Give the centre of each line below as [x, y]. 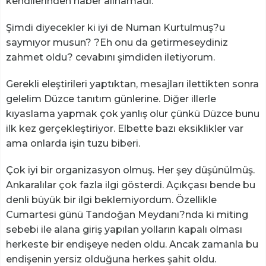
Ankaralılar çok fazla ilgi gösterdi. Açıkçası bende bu [131, 185]
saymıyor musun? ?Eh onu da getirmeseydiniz [117, 42]
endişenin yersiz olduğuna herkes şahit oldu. [111, 259]
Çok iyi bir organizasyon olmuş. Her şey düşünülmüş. [130, 170]
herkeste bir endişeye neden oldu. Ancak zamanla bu [132, 244]
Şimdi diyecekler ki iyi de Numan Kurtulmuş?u [115, 27]
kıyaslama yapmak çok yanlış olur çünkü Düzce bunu [133, 113]
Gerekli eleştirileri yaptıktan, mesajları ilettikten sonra [132, 84]
